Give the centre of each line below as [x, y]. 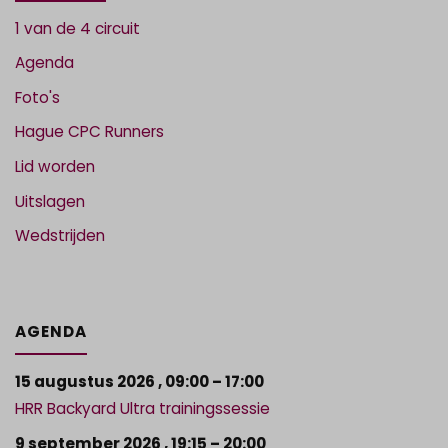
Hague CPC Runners [90, 132]
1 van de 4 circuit [78, 28]
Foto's [38, 97]
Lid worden [55, 167]
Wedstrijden [60, 236]
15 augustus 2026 [85, 381]
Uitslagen [50, 201]
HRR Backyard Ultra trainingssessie [143, 408]
